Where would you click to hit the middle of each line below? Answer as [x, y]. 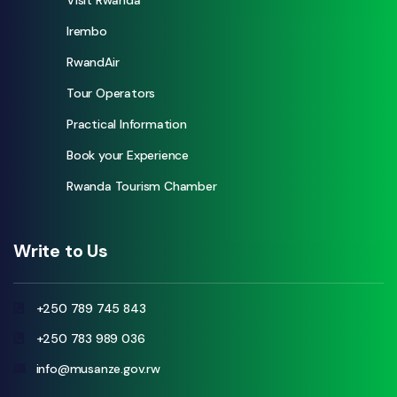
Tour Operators [111, 93]
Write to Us [61, 251]
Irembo [87, 31]
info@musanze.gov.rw [98, 369]
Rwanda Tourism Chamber [142, 187]
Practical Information [127, 125]
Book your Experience [128, 156]
